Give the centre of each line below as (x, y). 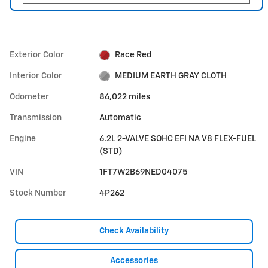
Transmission (36, 118)
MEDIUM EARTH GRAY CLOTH (170, 76)
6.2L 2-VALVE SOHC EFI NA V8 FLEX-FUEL (178, 139)
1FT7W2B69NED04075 (144, 172)
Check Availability (134, 231)
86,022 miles (125, 97)
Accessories (134, 261)
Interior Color (36, 76)
